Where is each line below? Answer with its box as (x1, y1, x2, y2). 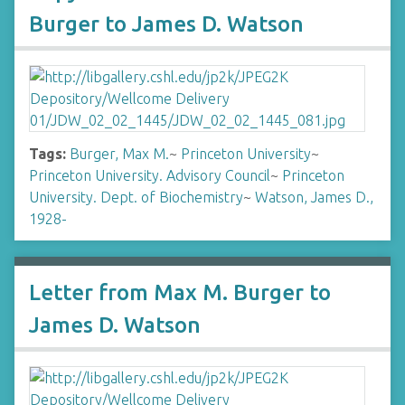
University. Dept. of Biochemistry (29, 189, 243, 205)
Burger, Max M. (70, 146, 169, 162)
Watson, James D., (255, 189, 373, 205)
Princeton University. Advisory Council (29, 167, 270, 184)
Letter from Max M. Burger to (29, 280, 331, 305)
